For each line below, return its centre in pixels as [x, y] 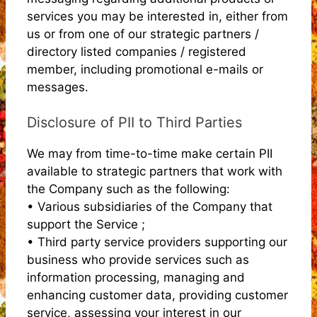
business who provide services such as [138, 260]
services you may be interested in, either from [157, 16]
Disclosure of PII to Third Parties [134, 122]
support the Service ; [86, 224]
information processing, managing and [136, 277]
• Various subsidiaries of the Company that [150, 207]
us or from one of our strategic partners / [143, 34]
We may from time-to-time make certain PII [150, 154]
